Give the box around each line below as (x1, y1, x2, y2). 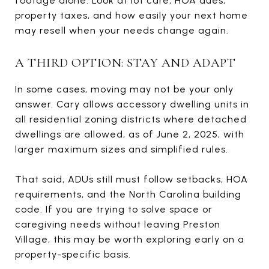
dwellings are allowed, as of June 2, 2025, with (15, 128, 244, 140)
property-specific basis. (15, 248, 131, 260)
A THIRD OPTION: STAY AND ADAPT (15, 55, 235, 70)
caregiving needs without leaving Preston (15, 218, 220, 230)
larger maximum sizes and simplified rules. (15, 143, 228, 155)
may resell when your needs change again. (15, 24, 229, 36)
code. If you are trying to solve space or (15, 203, 213, 215)
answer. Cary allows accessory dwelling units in (15, 98, 249, 110)
